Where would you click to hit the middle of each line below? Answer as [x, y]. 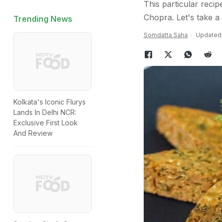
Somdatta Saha [166, 35]
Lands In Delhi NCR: [45, 112]
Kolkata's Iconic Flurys [50, 102]
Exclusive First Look [46, 123]
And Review [33, 133]
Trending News [43, 19]
